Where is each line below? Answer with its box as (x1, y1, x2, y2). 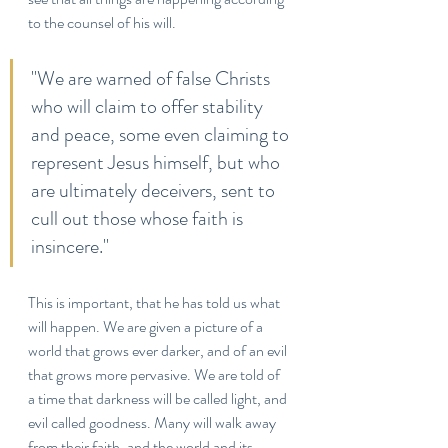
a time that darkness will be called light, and (28, 387, 290, 410)
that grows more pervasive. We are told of (28, 363, 283, 386)
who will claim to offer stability (31, 92, 267, 121)
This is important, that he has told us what (28, 291, 283, 314)
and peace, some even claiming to (31, 120, 293, 149)
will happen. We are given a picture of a (28, 315, 266, 338)
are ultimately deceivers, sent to (31, 176, 279, 205)
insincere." (31, 232, 109, 261)
